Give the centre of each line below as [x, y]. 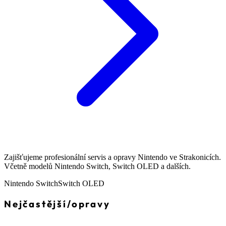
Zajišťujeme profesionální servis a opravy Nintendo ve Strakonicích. [112, 157]
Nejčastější [36, 204]
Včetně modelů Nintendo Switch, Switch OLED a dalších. [97, 166]
